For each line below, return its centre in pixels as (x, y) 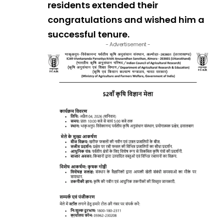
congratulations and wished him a (126, 20)
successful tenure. (89, 35)
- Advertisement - (128, 45)
